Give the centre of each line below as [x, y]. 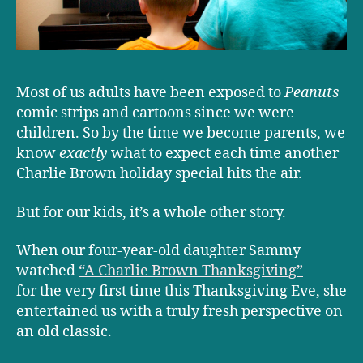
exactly [83, 154]
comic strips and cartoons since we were [155, 113]
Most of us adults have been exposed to [150, 93]
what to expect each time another [223, 154]
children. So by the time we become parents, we [181, 134]
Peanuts [312, 93]
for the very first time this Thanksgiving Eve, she [181, 292]
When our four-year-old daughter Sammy [158, 251]
